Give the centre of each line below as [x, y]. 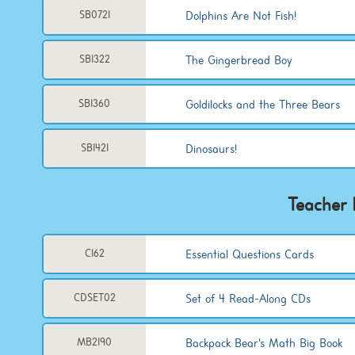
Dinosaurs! [211, 149]
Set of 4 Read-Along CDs [248, 298]
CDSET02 [94, 298]
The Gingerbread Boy [239, 60]
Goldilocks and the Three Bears [262, 104]
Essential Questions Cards [249, 254]
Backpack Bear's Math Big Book [263, 343]
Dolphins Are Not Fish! [240, 15]
